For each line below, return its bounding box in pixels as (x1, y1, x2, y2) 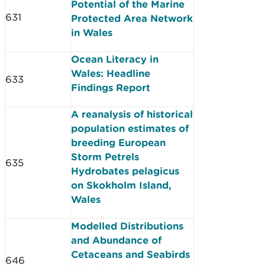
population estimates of (71, 122, 189, 134)
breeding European (71, 137, 166, 148)
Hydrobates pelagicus (71, 165, 179, 176)
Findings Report (71, 82, 150, 93)
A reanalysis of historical (71, 108, 193, 119)
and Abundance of (71, 234, 161, 245)
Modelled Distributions (71, 220, 183, 231)
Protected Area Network (71, 12, 193, 24)
